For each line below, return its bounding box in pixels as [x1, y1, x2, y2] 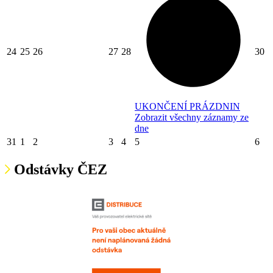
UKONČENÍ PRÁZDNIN [135, 101, 240, 112]
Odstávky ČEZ [14, 161, 107, 178]
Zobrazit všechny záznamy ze [135, 112, 249, 123]
